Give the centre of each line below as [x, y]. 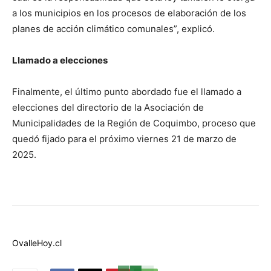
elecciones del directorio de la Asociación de [108, 108]
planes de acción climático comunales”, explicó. [113, 29]
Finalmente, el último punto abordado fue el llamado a [127, 92]
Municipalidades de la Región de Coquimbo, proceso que [134, 123]
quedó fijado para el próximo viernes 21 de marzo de [124, 139]
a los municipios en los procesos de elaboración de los [129, 13]
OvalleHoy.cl [37, 243]
